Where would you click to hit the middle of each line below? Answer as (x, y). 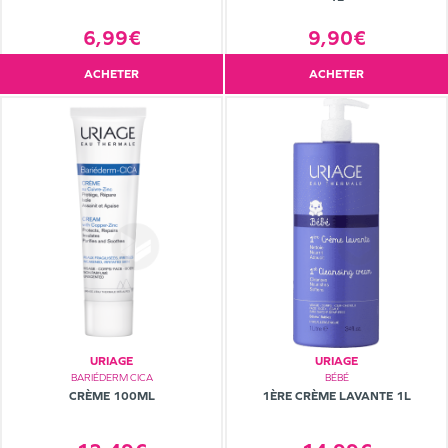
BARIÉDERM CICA (111, 378)
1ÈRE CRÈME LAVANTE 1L (336, 396)
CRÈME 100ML (111, 396)
